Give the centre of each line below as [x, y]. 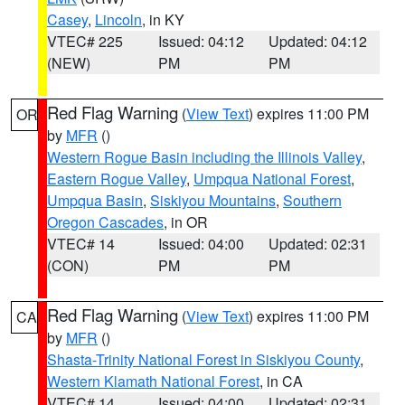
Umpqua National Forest [272, 179]
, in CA [281, 381]
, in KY [163, 19]
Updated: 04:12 [318, 41]
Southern [312, 200]
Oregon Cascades [105, 222]
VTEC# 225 [85, 41]
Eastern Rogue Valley [117, 179]
